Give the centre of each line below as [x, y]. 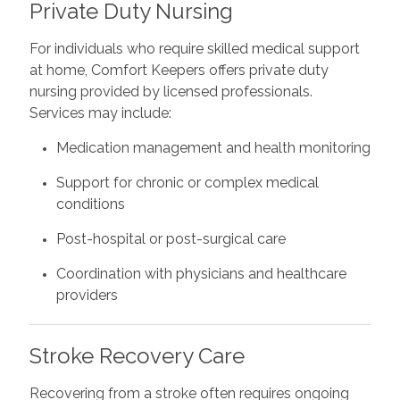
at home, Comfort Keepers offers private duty [179, 70]
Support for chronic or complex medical [187, 182]
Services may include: [100, 112]
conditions [90, 204]
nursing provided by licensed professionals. [171, 91]
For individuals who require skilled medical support [194, 48]
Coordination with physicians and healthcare [201, 273]
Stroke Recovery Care [137, 355]
